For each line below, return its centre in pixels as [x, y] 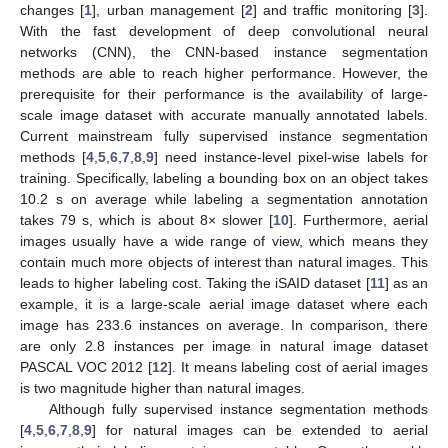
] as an [406, 283]
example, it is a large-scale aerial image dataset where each [224, 304]
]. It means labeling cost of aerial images [298, 367]
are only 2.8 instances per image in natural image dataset [224, 346]
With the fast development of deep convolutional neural [224, 31]
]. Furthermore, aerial [358, 220]
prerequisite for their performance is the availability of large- [224, 94]
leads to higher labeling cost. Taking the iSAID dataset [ [195, 283]
